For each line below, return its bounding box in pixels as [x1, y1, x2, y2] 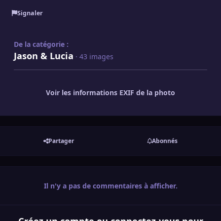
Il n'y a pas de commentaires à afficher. [43, 181, 178, 190]
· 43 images [75, 52, 113, 62]
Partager [48, 137, 74, 146]
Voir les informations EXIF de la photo [46, 88, 175, 97]
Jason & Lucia [14, 50, 74, 62]
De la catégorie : [14, 39, 69, 49]
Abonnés [152, 137, 178, 146]
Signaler [17, 8, 43, 17]
